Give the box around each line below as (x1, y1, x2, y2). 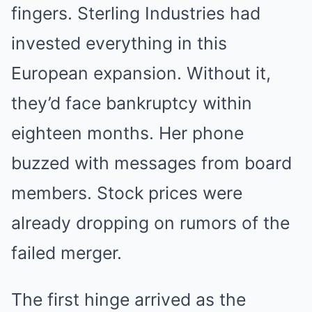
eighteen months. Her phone (11, 123, 244, 144)
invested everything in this (11, 33, 227, 54)
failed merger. (11, 242, 122, 264)
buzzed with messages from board (11, 153, 292, 174)
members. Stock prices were (11, 182, 242, 204)
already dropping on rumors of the (11, 212, 290, 234)
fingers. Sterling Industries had (11, 3, 260, 24)
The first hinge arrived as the (11, 289, 246, 311)
